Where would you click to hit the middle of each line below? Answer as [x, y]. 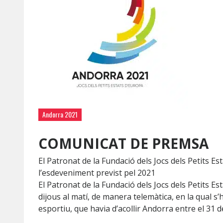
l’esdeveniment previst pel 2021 [97, 173]
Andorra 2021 [60, 114]
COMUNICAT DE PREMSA [123, 143]
